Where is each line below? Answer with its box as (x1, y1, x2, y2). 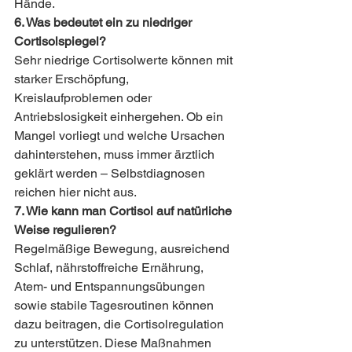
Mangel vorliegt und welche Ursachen (14, 128, 228, 144)
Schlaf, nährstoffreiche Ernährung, (14, 260, 207, 276)
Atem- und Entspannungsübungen (14, 279, 208, 295)
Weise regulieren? (14, 222, 116, 238)
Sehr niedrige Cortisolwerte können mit (14, 53, 236, 68)
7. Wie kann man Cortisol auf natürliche (14, 203, 235, 219)
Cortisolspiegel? (14, 34, 106, 49)
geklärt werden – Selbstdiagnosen (14, 166, 208, 181)
